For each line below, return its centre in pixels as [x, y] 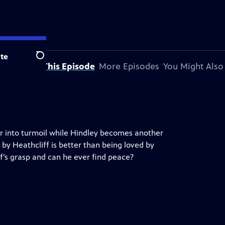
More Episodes [129, 66]
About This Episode [55, 66]
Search [48, 61]
